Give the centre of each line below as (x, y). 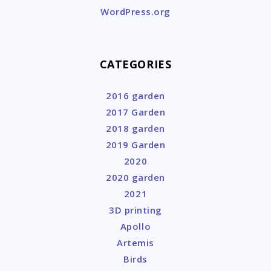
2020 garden (135, 178)
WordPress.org (135, 12)
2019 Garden (135, 145)
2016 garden (135, 96)
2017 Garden (135, 112)
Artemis (135, 243)
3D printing (135, 210)
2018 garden (135, 129)
